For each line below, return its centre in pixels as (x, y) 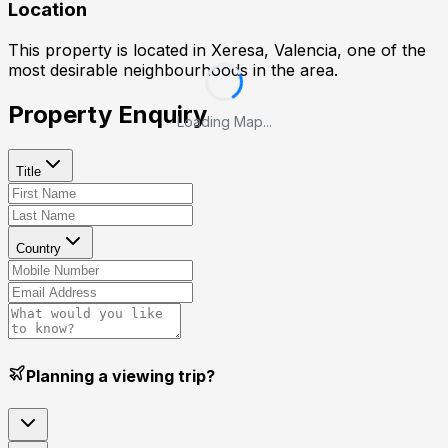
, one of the (381, 50)
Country (38, 248)
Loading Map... (224, 121)
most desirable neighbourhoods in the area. (173, 70)
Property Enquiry (107, 115)
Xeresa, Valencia (274, 50)
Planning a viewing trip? (120, 376)
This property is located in (109, 50)
